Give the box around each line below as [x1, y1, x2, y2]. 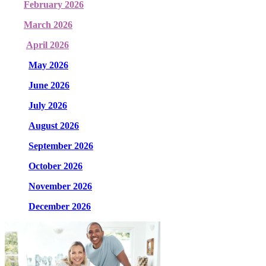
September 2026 [28, 140, 93, 151]
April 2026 [26, 39, 69, 50]
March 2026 [24, 19, 72, 30]
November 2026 [28, 180, 92, 191]
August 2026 [28, 120, 79, 131]
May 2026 [28, 59, 68, 70]
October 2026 [28, 160, 83, 171]
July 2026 [28, 100, 67, 110]
